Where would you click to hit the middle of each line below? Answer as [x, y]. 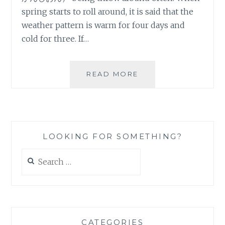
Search [33, 154]
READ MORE [113, 74]
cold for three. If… [55, 39]
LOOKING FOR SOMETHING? [113, 137]
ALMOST [156, 74]
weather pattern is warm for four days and [103, 25]
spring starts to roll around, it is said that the [108, 12]
